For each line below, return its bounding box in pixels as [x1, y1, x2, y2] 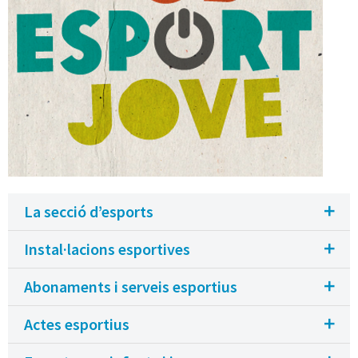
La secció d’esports [24, 201, 153, 222]
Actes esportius [24, 314, 129, 335]
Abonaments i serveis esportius [24, 276, 237, 297]
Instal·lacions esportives [24, 239, 190, 260]
